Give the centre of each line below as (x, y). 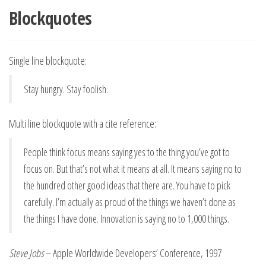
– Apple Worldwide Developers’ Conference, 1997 (133, 253)
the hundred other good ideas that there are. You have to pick (127, 185)
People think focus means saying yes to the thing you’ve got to (127, 152)
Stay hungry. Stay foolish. (66, 89)
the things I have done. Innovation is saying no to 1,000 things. (126, 218)
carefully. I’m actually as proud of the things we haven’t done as (130, 202)
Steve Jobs (26, 253)
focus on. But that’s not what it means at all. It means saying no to (133, 169)
